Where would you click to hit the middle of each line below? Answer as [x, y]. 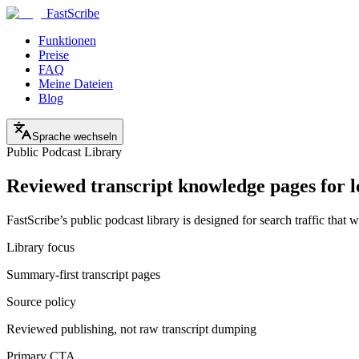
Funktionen [67, 40]
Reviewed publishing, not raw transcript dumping [131, 329]
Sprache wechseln [75, 137]
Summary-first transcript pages [83, 274]
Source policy [41, 301]
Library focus [40, 247]
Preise [54, 55]
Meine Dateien [76, 84]
